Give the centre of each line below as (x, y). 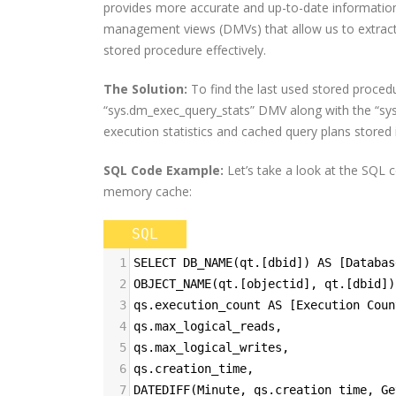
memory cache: (148, 191)
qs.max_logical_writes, (211, 347)
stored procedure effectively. (185, 50)
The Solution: (145, 89)
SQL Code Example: (164, 170)
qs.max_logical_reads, (208, 326)
